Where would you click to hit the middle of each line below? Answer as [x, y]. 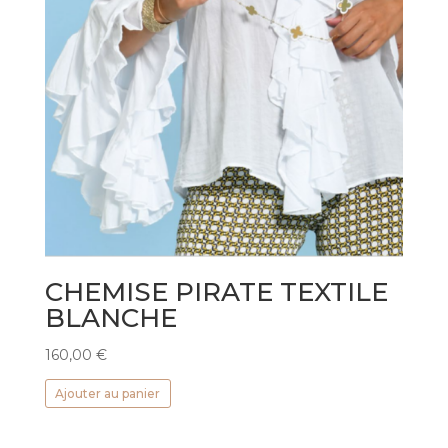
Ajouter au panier [108, 393]
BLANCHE [110, 317]
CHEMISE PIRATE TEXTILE [216, 291]
